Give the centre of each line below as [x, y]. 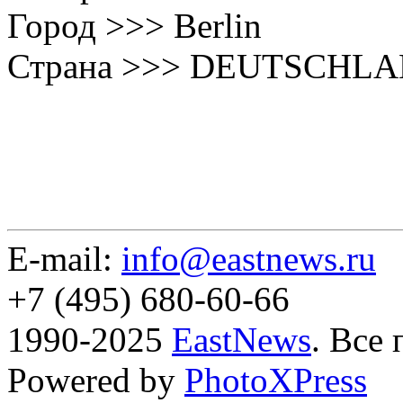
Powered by [96, 380]
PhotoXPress [276, 380]
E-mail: [64, 259]
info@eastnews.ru [249, 259]
